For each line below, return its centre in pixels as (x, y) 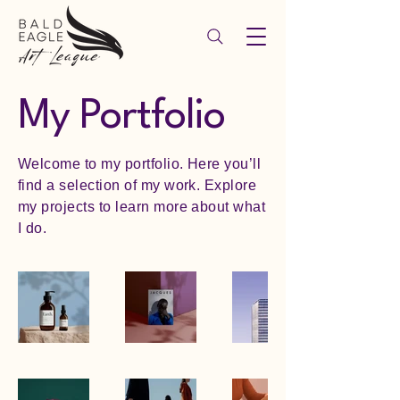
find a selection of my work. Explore (137, 185)
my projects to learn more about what (142, 207)
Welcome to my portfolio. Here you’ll (140, 164)
